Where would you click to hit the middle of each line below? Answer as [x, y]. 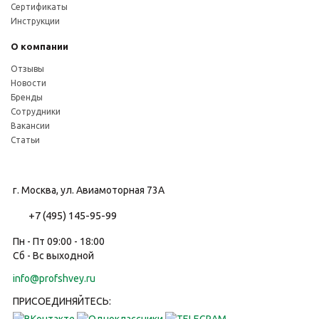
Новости [28, 83]
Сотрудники [36, 111]
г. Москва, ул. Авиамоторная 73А [89, 190]
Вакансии [30, 126]
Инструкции [35, 21]
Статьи [25, 140]
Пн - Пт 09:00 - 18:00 [59, 241]
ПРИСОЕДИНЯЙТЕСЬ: [62, 301]
